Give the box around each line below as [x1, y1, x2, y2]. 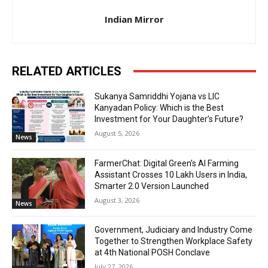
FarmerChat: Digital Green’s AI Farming [95, 158, 239, 168]
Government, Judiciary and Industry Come [95, 225, 253, 235]
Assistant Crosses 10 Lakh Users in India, [95, 169, 248, 179]
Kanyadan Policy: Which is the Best [95, 102, 224, 112]
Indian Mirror [104, 13, 164, 25]
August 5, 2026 [95, 128, 140, 138]
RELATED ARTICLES [12, 63, 121, 78]
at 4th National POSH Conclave [95, 248, 211, 258]
